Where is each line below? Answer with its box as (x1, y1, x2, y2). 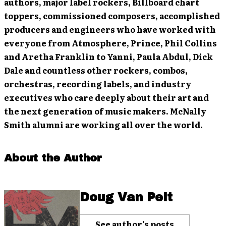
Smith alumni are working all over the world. (4, 119, 203, 131)
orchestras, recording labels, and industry (4, 78, 191, 90)
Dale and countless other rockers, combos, (4, 64, 188, 76)
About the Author (4, 152, 102, 163)
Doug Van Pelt (80, 191, 173, 204)
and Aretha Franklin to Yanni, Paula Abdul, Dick (4, 50, 213, 63)
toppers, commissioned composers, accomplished (4, 10, 220, 22)
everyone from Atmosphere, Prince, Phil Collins (4, 37, 217, 49)
